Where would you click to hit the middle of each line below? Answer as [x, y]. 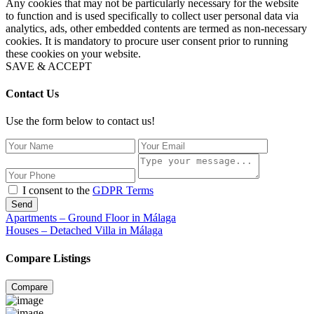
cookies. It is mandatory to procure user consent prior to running [147, 41]
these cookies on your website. [73, 53]
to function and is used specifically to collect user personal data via [152, 15]
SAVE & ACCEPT [49, 66]
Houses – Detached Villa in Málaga [84, 231]
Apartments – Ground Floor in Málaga [91, 218]
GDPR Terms [123, 191]
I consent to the [57, 191]
